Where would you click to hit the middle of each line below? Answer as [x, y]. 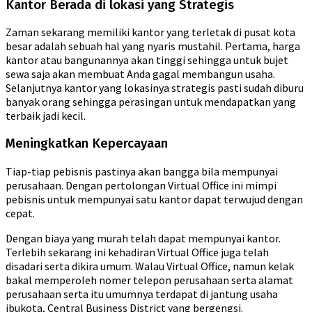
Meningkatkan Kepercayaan [87, 143]
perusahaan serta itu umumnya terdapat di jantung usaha [142, 294]
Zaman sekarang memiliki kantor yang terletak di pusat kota [150, 32]
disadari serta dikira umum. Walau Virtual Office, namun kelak [150, 266]
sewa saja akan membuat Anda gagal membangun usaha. [140, 74]
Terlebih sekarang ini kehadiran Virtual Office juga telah [137, 252]
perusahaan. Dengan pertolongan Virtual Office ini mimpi [141, 185]
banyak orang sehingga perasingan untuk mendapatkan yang [151, 102]
